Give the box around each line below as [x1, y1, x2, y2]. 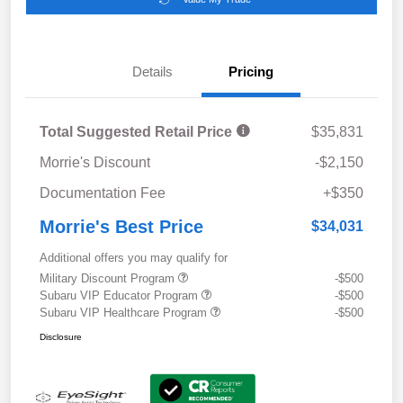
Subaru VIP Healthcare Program [40, 305, 210, 319]
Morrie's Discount [40, 154, 150, 170]
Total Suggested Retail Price [40, 123, 236, 139]
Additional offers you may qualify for [40, 250, 228, 264]
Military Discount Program [40, 271, 178, 285]
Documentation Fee [40, 184, 166, 201]
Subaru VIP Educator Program [40, 288, 201, 302]
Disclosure [40, 331, 82, 342]
